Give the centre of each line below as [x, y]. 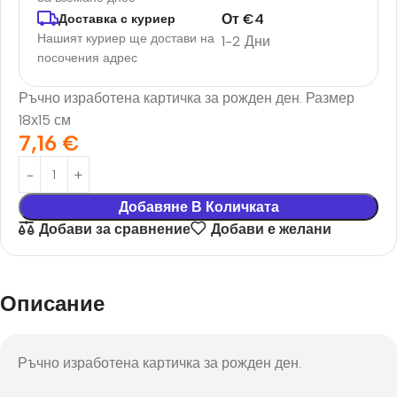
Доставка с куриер [117, 19]
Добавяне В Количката [198, 207]
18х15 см [45, 121]
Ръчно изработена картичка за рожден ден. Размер [187, 98]
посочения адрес [87, 58]
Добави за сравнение [114, 229]
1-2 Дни [246, 42]
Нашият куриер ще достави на [126, 39]
